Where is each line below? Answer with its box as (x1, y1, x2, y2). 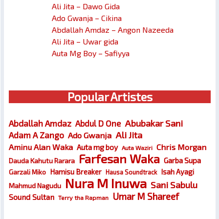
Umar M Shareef (112, 191, 179, 202)
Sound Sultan (9, 192, 54, 202)
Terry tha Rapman (58, 194, 109, 202)
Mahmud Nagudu (9, 181, 61, 190)
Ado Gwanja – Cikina (52, 13, 122, 23)
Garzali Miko (9, 168, 46, 176)
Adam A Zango (9, 130, 64, 140)
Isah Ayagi (161, 167, 194, 176)
